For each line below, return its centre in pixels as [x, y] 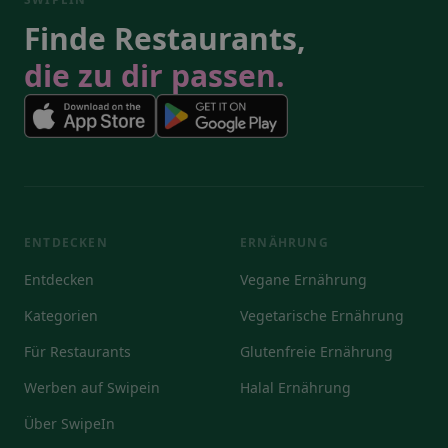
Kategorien [61, 316]
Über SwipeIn [69, 424]
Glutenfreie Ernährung [316, 352]
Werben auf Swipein [92, 388]
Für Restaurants [77, 352]
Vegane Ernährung [303, 280]
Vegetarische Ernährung [322, 316]
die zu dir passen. [154, 76]
